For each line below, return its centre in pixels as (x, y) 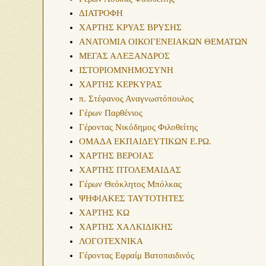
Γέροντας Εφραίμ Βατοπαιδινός (137, 255)
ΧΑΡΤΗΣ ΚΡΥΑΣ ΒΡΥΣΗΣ (130, 27)
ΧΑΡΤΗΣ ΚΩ (104, 213)
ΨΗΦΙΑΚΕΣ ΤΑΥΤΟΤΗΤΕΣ (132, 198)
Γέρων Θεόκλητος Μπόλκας (130, 184)
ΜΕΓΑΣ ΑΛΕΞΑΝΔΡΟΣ (124, 56)
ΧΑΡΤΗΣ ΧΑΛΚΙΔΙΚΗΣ (126, 227)
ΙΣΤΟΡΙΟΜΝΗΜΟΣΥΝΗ (126, 70)
